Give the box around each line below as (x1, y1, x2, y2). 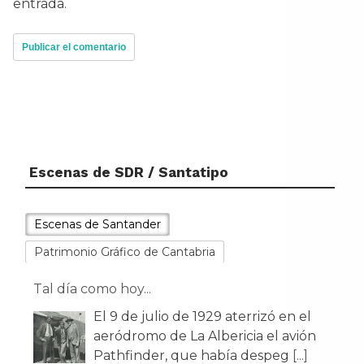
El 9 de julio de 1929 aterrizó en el (93, 308, 311, 324)
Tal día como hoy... (33, 280, 151, 297)
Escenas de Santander (34, 216, 161, 232)
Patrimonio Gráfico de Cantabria (34, 244, 215, 259)
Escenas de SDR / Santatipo (29, 163, 228, 180)
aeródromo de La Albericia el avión (93, 327, 316, 344)
